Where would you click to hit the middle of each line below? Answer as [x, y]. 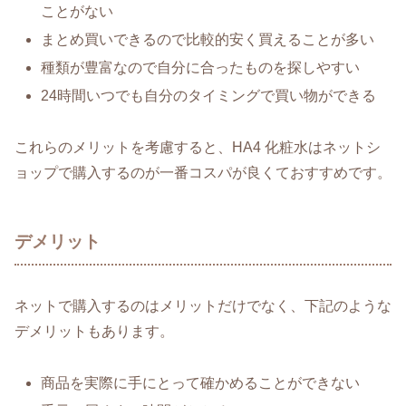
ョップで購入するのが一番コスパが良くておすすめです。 [203, 173]
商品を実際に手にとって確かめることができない [201, 382]
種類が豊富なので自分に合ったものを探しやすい [201, 68]
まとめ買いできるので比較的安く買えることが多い [208, 39]
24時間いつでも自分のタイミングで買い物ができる [209, 96]
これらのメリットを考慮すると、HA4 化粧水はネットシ [198, 148]
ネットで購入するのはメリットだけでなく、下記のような [203, 305]
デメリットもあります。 [94, 331]
